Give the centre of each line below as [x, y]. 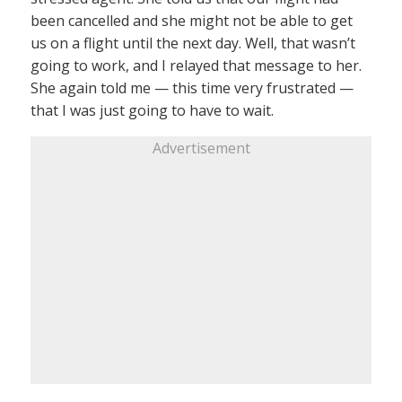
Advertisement [201, 148]
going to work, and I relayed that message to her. [196, 66]
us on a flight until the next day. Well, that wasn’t [193, 43]
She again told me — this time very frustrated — [192, 88]
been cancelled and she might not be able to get [192, 21]
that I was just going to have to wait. [152, 110]
